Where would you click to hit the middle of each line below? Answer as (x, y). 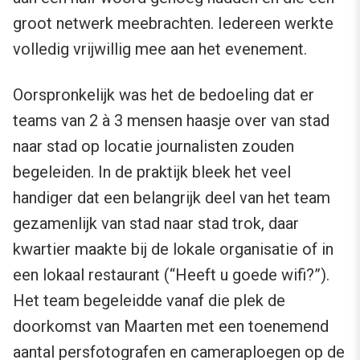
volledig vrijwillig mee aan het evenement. (160, 49)
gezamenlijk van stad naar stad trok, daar (156, 224)
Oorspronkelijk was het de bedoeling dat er (164, 95)
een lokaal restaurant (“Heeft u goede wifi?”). (171, 275)
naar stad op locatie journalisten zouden (153, 147)
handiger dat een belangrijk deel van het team (172, 198)
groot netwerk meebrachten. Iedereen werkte (173, 24)
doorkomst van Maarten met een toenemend (171, 327)
